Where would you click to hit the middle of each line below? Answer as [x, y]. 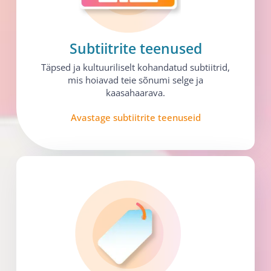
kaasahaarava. [135, 92]
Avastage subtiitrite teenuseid [135, 117]
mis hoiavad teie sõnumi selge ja [135, 80]
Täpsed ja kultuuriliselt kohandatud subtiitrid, [135, 67]
